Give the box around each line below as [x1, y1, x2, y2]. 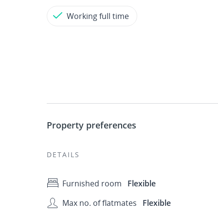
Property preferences [47, 119, 136, 131]
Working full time [67, 11, 129, 21]
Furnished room [62, 178, 122, 189]
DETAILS [47, 150, 80, 159]
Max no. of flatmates [62, 198, 137, 208]
